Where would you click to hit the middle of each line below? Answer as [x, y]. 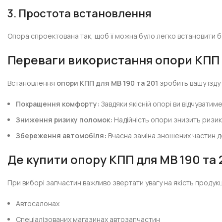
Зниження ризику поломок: [64, 120]
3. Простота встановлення [80, 13]
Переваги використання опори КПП [114, 60]
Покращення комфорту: [58, 104]
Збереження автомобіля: [61, 136]
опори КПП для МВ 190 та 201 [108, 83]
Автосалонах [38, 203]
